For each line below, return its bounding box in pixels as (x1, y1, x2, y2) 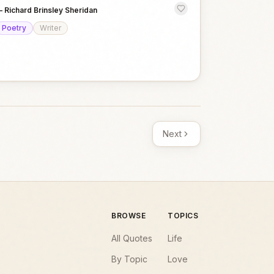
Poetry (1, 23, 26, 32)
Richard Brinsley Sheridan (4, 6, 97, 15)
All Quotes (111, 233, 152, 243)
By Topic (111, 254, 147, 264)
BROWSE (111, 211, 146, 220)
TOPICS (168, 211, 199, 220)
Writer (39, 23, 61, 32)
